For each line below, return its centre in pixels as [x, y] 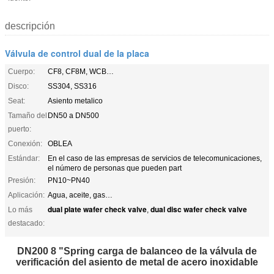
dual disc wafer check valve [199, 209]
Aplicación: [26, 195]
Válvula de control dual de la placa [77, 53]
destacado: [26, 223]
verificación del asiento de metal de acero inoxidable [137, 262]
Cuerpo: [21, 71]
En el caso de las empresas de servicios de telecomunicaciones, [155, 158]
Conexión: [25, 143]
